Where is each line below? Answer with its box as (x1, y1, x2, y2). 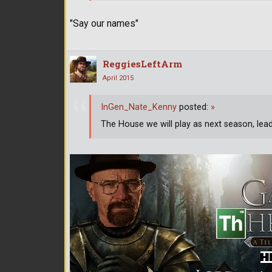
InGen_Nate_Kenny (101, 102, 177, 113)
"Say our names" (70, 17, 138, 29)
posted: (177, 102, 211, 113)
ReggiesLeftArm (103, 57, 182, 70)
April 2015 (103, 73, 134, 82)
